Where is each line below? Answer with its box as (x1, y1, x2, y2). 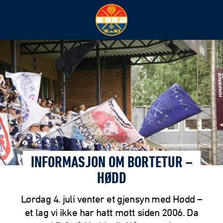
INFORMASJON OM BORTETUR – (30, 154, 193, 173)
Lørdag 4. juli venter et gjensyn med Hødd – (20, 193, 203, 205)
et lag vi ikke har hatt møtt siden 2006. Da (24, 206, 199, 218)
